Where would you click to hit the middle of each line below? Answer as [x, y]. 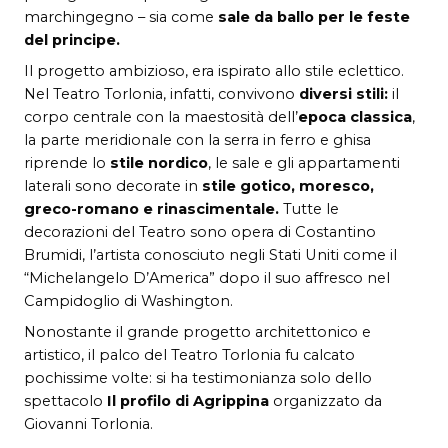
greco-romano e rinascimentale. [153, 208]
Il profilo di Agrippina [188, 400]
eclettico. [371, 70]
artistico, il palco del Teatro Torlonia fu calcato [189, 354]
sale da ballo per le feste [314, 16]
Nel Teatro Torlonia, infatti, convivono [161, 93]
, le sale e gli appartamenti [304, 162]
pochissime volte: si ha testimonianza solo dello [198, 377]
